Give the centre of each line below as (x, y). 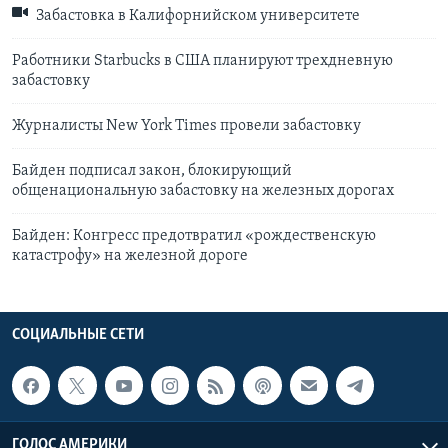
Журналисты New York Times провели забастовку (186, 126)
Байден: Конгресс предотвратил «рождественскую (194, 236)
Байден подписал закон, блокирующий (152, 171)
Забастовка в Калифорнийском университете (196, 16)
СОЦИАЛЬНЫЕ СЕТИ (78, 335)
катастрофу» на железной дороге (130, 256)
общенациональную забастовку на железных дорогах (203, 191)
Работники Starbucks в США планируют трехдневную (202, 61)
